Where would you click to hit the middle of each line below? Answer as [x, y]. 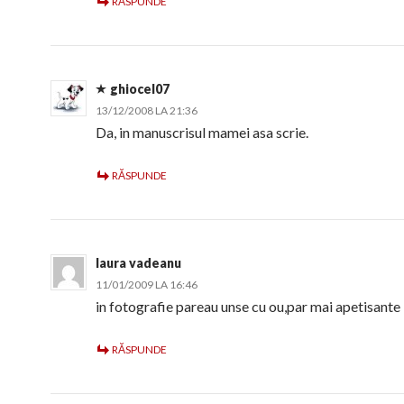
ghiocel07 [140, 89]
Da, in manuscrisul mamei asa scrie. [202, 132]
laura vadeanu [138, 263]
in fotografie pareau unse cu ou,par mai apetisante [248, 306]
